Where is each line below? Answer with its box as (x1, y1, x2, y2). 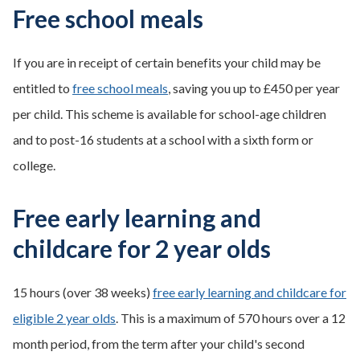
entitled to (13, 80, 72, 96)
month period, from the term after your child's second (13, 336, 305, 351)
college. (13, 157, 55, 173)
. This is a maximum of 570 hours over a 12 (116, 310, 346, 325)
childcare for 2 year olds (13, 234, 271, 263)
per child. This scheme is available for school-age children (13, 106, 326, 121)
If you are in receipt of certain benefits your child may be (13, 55, 321, 70)
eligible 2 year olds (13, 310, 116, 325)
